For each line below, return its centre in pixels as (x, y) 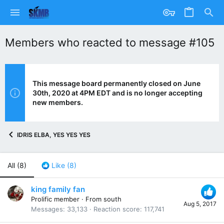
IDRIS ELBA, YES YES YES (54, 134)
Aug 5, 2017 (200, 204)
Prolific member (55, 199)
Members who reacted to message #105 (110, 42)
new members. (58, 102)
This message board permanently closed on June (116, 83)
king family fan (58, 189)
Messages (47, 209)
